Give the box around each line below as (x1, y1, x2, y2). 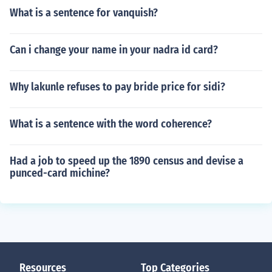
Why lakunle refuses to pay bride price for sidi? (10, 80, 225, 93)
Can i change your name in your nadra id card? (10, 43, 218, 56)
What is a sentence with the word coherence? (10, 117, 212, 131)
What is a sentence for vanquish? (10, 6, 158, 19)
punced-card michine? (10, 166, 110, 180)
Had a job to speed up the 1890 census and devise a (10, 154, 243, 168)
